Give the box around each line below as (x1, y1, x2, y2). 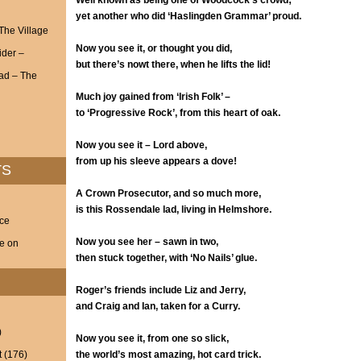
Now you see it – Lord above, (75, 139, 207, 151)
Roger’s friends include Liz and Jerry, (75, 284, 246, 296)
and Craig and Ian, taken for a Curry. (75, 301, 240, 312)
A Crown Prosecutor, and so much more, (75, 188, 261, 199)
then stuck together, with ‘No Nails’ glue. (75, 252, 257, 263)
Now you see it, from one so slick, (75, 333, 229, 344)
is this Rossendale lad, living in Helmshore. (75, 204, 272, 215)
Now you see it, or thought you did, (75, 43, 232, 54)
